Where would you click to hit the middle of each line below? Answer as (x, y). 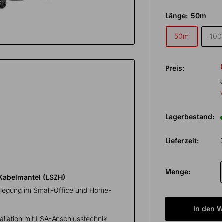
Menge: (178, 172)
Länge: (178, 16)
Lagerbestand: (190, 117)
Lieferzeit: (182, 140)
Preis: (175, 68)
